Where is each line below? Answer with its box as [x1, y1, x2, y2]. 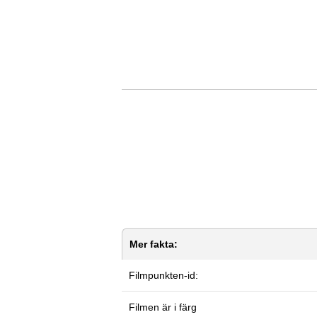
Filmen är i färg [129, 301, 197, 313]
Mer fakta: [129, 238, 178, 250]
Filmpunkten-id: [129, 269, 198, 281]
